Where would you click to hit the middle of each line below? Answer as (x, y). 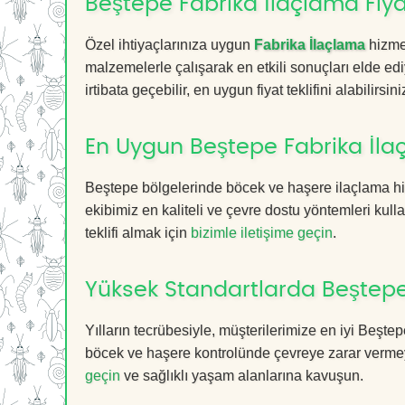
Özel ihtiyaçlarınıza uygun (170, 45)
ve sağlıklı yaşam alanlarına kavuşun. (242, 376)
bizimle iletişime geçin (262, 233)
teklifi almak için (138, 233)
